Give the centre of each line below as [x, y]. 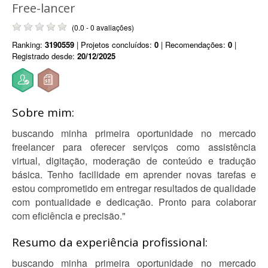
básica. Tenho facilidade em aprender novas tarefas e [134, 174]
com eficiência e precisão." [69, 216]
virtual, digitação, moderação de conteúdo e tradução [134, 161]
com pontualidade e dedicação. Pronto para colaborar [134, 202]
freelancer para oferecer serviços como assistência [134, 147]
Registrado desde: [45, 56]
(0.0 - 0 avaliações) [103, 27]
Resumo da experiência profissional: [110, 242]
